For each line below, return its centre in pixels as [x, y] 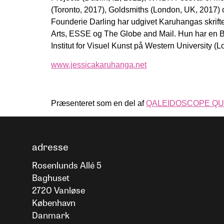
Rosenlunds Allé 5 [66, 165]
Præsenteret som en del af [98, 103]
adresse [50, 146]
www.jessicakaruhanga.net [99, 65]
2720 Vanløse [58, 190]
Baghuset [50, 177]
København [53, 202]
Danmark [50, 215]
